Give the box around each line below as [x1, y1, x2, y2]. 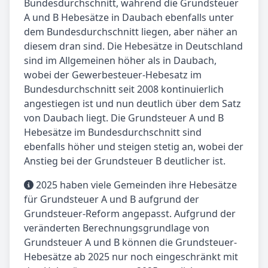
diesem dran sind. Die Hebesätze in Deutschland [24, 39, 243, 53]
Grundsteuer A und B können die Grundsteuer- [24, 235, 237, 249]
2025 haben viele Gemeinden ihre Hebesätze [33, 178, 237, 191]
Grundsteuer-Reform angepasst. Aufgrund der [24, 206, 236, 220]
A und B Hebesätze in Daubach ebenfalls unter [24, 10, 234, 24]
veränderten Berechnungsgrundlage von [24, 221, 209, 234]
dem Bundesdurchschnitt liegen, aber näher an [24, 25, 237, 38]
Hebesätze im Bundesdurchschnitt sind [24, 125, 202, 139]
